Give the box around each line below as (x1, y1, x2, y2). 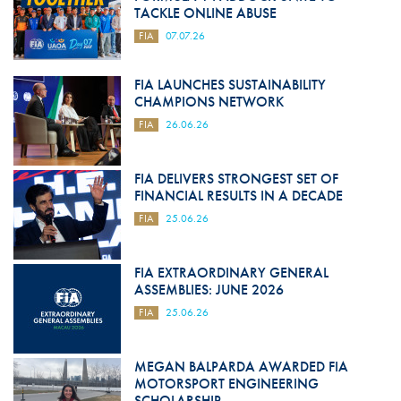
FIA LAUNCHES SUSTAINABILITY (133, 75, 326, 95)
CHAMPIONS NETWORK (133, 92, 284, 112)
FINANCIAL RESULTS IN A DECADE (133, 186, 343, 206)
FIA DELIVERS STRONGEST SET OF (133, 169, 338, 189)
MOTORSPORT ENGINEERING (133, 374, 319, 394)
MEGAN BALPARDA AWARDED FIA (133, 357, 348, 377)
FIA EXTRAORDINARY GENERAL (133, 263, 328, 283)
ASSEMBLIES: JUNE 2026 (133, 280, 284, 300)
